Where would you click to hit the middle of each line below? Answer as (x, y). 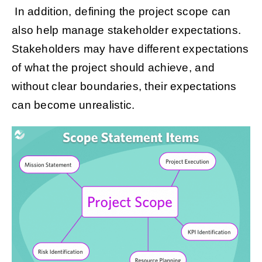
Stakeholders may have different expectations (130, 49)
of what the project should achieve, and (113, 68)
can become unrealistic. (73, 105)
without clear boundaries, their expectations (124, 87)
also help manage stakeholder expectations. (126, 30)
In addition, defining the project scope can (121, 12)
